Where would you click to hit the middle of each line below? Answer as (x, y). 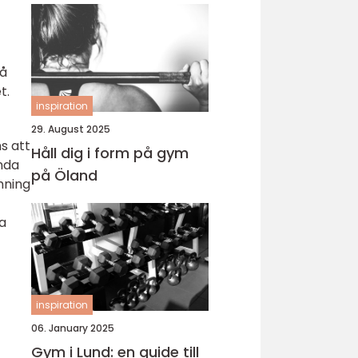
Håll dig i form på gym (110, 153)
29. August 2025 (71, 129)
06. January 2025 (73, 328)
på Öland (64, 175)
